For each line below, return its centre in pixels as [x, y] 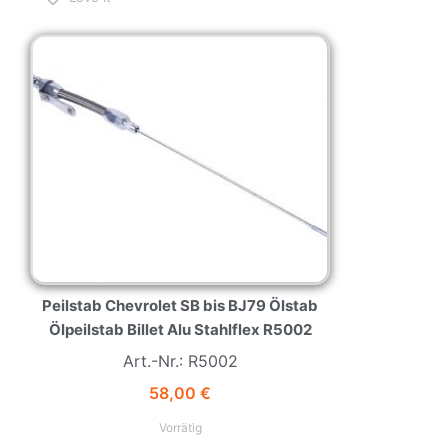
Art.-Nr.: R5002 [180, 361]
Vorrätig [180, 428]
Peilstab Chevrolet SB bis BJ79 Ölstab [180, 306]
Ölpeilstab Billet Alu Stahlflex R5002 [180, 330]
